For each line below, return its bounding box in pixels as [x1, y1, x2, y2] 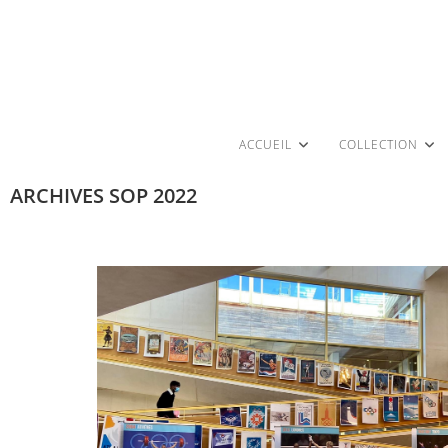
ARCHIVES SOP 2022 [10, 182, 197, 210]
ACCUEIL [238, 136, 292, 154]
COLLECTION [338, 136, 418, 154]
